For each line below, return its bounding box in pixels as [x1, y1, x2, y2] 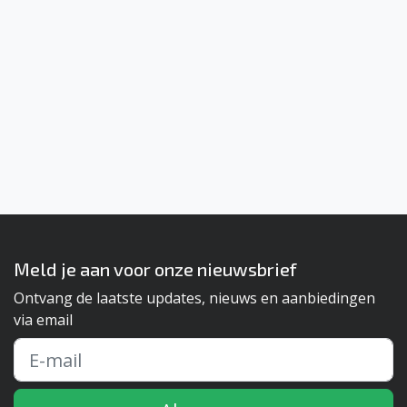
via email [14, 310, 73, 330]
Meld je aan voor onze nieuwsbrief [14, 258, 296, 280]
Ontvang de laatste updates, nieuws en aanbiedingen [14, 288, 375, 308]
